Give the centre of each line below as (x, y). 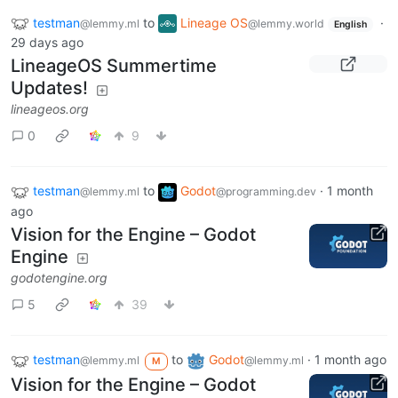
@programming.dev (266, 192)
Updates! (49, 88)
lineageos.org (50, 109)
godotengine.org (59, 278)
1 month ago (350, 360)
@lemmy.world (286, 23)
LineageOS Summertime (114, 66)
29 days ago (47, 43)
